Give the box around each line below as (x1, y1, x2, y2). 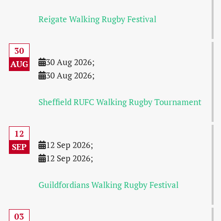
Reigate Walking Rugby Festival (38, 13, 156, 25)
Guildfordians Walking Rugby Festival (38, 179, 179, 190)
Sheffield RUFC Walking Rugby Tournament (38, 96, 201, 108)
